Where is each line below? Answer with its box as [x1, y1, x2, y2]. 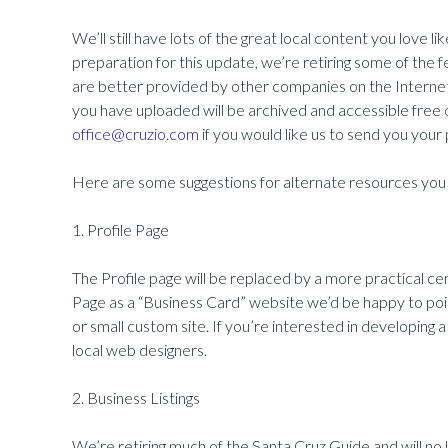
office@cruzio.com [72, 124, 199, 144]
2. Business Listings [72, 388, 200, 408]
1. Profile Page [72, 220, 169, 240]
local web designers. [72, 340, 207, 360]
